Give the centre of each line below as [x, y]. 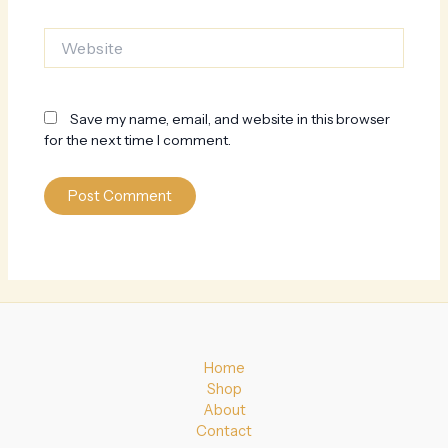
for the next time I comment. [138, 140]
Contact [224, 431]
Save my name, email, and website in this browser [230, 119]
